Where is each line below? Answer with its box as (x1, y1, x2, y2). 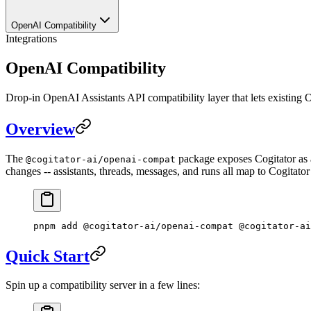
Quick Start (6, 246, 90, 265)
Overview (6, 119, 75, 138)
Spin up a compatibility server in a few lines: (6, 279, 200, 292)
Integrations (6, 33, 57, 44)
